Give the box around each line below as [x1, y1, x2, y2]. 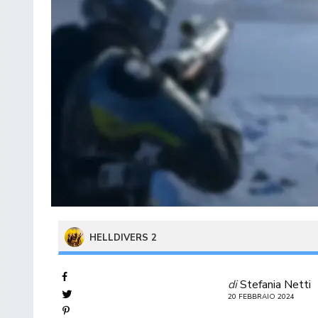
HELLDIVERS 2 [89, 231, 157, 244]
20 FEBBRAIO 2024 [228, 291, 295, 302]
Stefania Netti [240, 276, 311, 292]
